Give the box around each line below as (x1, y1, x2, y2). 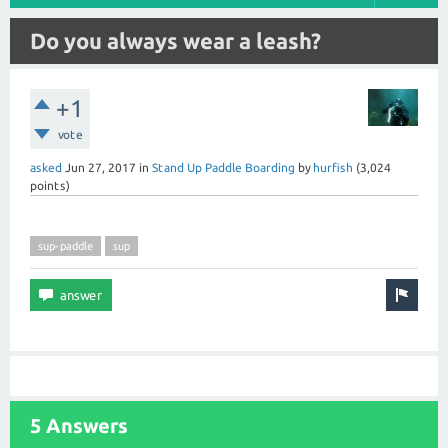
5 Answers (30, 414, 128, 437)
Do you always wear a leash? (30, 28, 321, 53)
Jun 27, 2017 (65, 161, 136, 174)
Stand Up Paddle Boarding (152, 161, 295, 174)
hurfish (313, 161, 353, 174)
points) (30, 179, 70, 192)
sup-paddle (38, 240, 93, 252)
